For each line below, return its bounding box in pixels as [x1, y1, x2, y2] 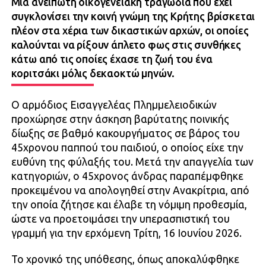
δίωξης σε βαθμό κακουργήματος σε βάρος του [11, 127, 240, 139]
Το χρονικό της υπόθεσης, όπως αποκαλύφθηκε [11, 253, 239, 265]
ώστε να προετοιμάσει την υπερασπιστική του [11, 213, 230, 224]
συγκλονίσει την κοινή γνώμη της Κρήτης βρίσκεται [11, 10, 255, 22]
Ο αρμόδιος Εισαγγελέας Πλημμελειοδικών [11, 99, 217, 110]
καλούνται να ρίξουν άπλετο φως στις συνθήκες [11, 39, 241, 50]
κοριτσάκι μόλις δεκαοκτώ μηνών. [11, 67, 175, 79]
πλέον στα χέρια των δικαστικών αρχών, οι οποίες [11, 24, 249, 36]
